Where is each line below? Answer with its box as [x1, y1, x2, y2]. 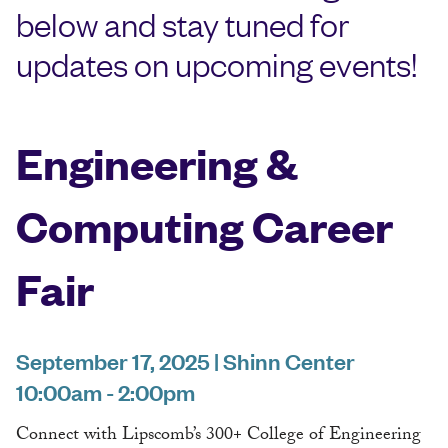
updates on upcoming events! [16, 43, 417, 85]
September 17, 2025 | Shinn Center [16, 346, 355, 376]
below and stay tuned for [16, 3, 349, 45]
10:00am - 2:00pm [16, 377, 195, 407]
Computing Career [16, 198, 393, 255]
